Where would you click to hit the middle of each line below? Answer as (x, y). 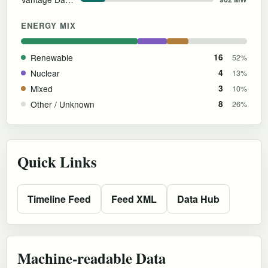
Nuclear (45, 73)
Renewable (52, 57)
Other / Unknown (63, 104)
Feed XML (134, 199)
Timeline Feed (59, 199)
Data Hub (198, 199)
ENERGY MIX (49, 25)
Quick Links (57, 161)
